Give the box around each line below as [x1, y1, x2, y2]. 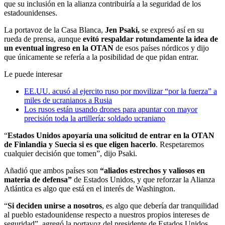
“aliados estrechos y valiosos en [100, 166, 205, 175]
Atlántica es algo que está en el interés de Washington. [4, 184, 175, 193]
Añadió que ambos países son [4, 166, 100, 175]
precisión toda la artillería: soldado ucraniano [24, 114, 165, 123]
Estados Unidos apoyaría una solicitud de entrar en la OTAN [8, 131, 214, 140]
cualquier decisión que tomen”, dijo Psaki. [4, 149, 137, 158]
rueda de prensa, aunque [4, 34, 83, 43]
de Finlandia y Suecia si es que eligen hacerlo [4, 140, 156, 149]
